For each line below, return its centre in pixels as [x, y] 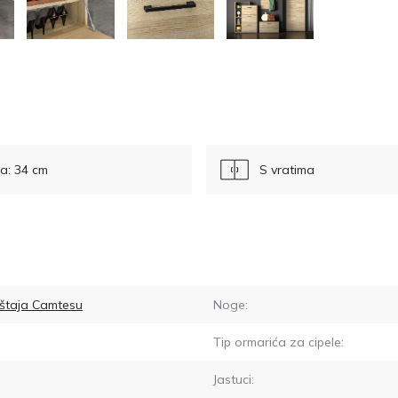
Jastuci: [234, 379]
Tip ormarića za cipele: [279, 342]
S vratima [287, 169]
